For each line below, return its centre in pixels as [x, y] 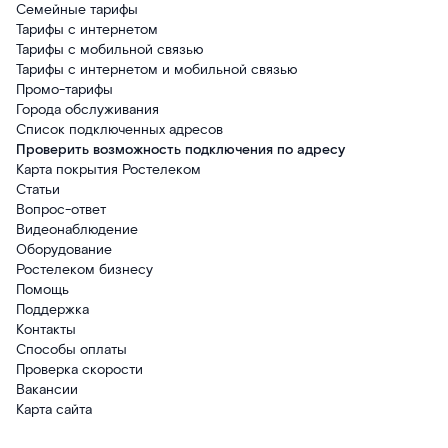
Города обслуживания [87, 110]
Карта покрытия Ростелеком [108, 170]
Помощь [42, 290]
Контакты [46, 330]
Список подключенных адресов [119, 130]
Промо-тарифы [64, 90]
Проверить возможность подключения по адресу [180, 150]
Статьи [38, 190]
